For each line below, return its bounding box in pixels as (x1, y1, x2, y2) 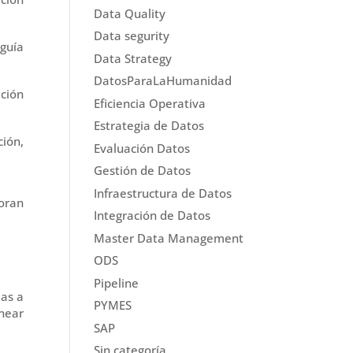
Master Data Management (94, 229, 244, 246)
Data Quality (94, 5, 166, 21)
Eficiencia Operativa (94, 95, 206, 111)
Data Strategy (94, 50, 173, 66)
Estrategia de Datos (94, 117, 205, 134)
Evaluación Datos (94, 139, 191, 156)
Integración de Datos (94, 207, 211, 224)
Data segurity (94, 28, 170, 44)
